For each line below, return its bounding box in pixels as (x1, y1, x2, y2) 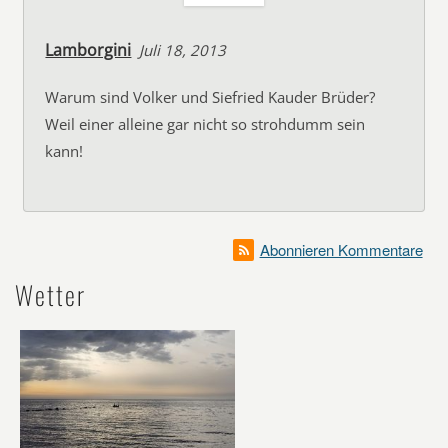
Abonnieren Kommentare (259, 239, 423, 260)
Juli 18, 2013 (139, 40, 227, 60)
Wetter (15, 276, 86, 313)
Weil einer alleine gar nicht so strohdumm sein (45, 114, 366, 134)
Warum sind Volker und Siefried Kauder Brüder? (45, 87, 376, 107)
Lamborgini (45, 39, 132, 61)
